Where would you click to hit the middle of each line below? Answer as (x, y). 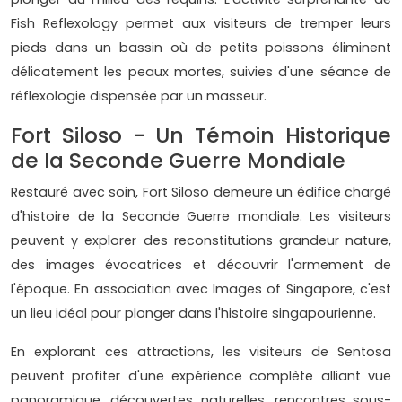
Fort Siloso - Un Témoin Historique (201, 135)
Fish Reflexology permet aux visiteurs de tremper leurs (201, 23)
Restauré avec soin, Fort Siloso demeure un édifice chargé (201, 192)
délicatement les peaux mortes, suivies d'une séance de (201, 71)
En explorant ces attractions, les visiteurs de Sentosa (201, 351)
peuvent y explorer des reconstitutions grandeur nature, (201, 240)
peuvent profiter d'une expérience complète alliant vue (201, 376)
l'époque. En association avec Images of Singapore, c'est (201, 288)
